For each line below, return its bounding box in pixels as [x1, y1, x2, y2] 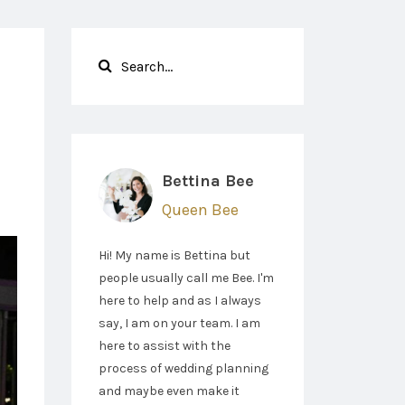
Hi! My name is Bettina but [98, 248, 250, 263]
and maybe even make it [98, 383, 240, 399]
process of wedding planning [98, 361, 268, 376]
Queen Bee [161, 200, 239, 220]
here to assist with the [98, 338, 231, 353]
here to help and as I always [98, 293, 261, 308]
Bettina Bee [161, 171, 254, 191]
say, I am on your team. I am [98, 316, 260, 331]
